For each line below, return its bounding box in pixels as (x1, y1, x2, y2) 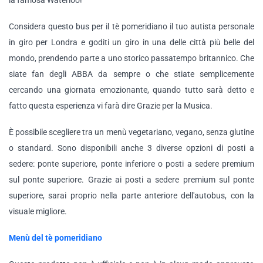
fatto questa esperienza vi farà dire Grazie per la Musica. (9, 101, 213, 110)
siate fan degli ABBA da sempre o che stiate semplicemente (9, 69, 254, 79)
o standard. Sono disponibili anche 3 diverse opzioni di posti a (9, 143, 254, 153)
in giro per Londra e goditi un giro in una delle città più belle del (9, 38, 254, 47)
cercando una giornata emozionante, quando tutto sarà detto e (9, 85, 254, 95)
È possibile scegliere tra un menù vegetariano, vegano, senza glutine (9, 127, 254, 137)
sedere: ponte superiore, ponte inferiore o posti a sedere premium (9, 159, 254, 168)
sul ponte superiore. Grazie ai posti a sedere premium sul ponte (9, 175, 254, 184)
